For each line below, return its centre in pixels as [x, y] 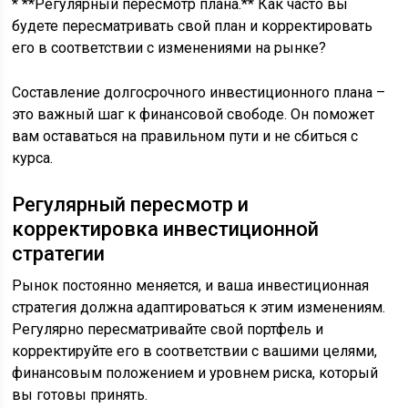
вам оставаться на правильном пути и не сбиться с [185, 136]
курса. [33, 158]
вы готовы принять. [80, 395]
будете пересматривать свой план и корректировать [193, 26]
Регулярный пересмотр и [131, 204]
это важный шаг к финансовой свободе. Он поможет [194, 114]
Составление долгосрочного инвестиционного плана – [199, 92]
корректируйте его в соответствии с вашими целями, [195, 351]
